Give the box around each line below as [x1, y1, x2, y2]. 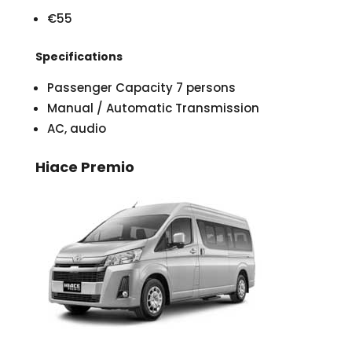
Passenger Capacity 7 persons [46, 79, 236, 97]
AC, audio [46, 120, 106, 137]
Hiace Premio [35, 157, 134, 178]
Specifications [35, 49, 123, 65]
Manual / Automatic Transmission [46, 100, 259, 117]
